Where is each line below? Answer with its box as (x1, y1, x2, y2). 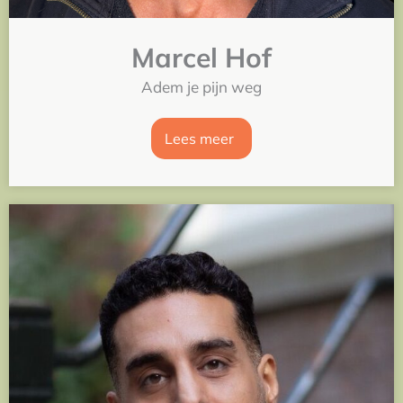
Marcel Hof (131, 40, 272, 75)
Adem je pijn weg (141, 76, 262, 96)
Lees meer (165, 129, 234, 148)
